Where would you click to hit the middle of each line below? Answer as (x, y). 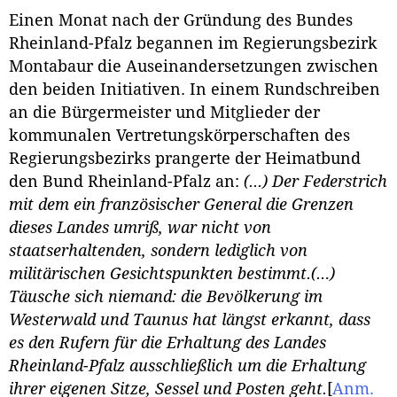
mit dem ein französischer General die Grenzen (181, 204)
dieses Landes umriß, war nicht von (140, 227)
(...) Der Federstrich (315, 181)
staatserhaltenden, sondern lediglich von (158, 250)
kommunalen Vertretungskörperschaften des (179, 135)
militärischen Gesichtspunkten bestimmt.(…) (172, 273)
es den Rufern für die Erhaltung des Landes (167, 343)
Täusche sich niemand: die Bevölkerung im (166, 296)
